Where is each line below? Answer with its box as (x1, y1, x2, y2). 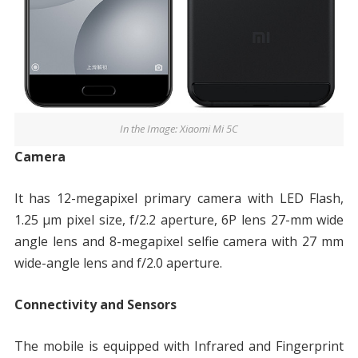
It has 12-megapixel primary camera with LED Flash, (14, 189, 344, 207)
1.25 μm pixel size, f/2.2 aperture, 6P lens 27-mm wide (14, 210, 344, 229)
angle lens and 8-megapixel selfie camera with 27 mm (14, 232, 344, 250)
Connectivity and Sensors (14, 295, 177, 313)
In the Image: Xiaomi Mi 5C (120, 121, 238, 136)
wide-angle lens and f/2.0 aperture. (14, 253, 222, 272)
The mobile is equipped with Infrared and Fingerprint (14, 336, 344, 355)
